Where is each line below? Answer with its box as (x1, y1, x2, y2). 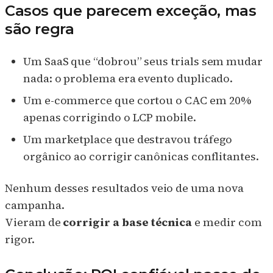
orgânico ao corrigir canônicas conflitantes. (23, 149, 259, 165)
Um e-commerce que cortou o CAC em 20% (23, 93, 252, 108)
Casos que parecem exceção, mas (5, 2, 257, 20)
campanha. (5, 197, 65, 213)
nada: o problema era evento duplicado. (23, 71, 233, 87)
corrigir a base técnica (63, 214, 193, 230)
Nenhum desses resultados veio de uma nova (5, 180, 244, 196)
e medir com (192, 214, 262, 230)
